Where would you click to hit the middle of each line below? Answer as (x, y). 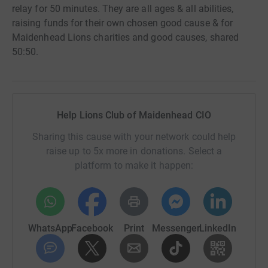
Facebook (92, 228)
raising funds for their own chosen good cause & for (123, 23)
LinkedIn (218, 228)
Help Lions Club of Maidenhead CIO (134, 115)
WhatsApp (50, 228)
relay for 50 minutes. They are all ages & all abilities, (123, 9)
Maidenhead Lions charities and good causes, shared (125, 37)
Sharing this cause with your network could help (134, 137)
